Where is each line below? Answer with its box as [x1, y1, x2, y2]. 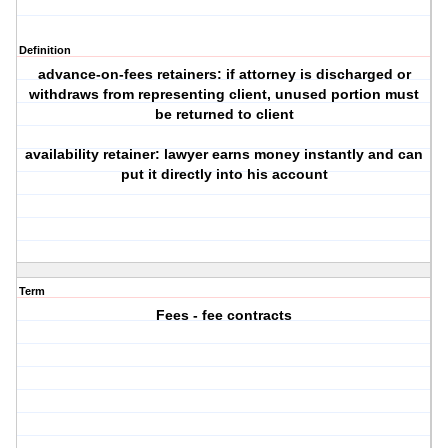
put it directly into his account [120, 166, 328, 183]
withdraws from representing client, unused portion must [29, 86, 420, 103]
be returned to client [154, 106, 294, 123]
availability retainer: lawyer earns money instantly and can [25, 146, 424, 163]
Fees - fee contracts [156, 307, 293, 324]
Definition [19, 44, 71, 57]
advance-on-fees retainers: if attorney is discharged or [37, 66, 411, 83]
